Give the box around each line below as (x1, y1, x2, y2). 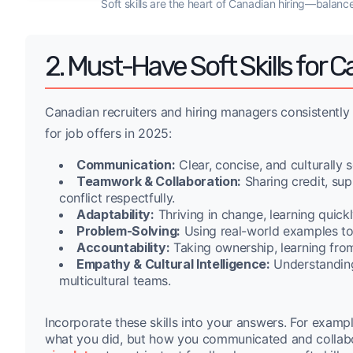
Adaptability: (76, 206, 154, 223)
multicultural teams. (59, 273, 171, 289)
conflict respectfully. (59, 190, 175, 206)
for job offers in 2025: (45, 125, 172, 142)
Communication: (76, 157, 176, 173)
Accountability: (76, 240, 170, 256)
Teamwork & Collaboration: (76, 173, 241, 190)
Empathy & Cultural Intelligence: (76, 256, 270, 273)
